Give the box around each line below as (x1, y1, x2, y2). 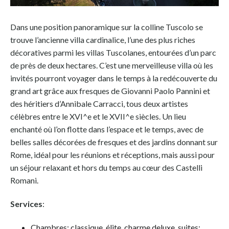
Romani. (10, 175, 38, 186)
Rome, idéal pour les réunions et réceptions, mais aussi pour (10, 150, 215, 160)
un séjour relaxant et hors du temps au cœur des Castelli (10, 163, 202, 173)
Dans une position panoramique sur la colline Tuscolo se (10, 22, 203, 32)
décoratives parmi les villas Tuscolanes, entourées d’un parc (10, 48, 216, 58)
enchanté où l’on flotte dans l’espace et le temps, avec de (10, 124, 203, 134)
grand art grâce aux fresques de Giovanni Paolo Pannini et (10, 86, 210, 96)
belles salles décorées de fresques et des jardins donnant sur (10, 137, 218, 147)
